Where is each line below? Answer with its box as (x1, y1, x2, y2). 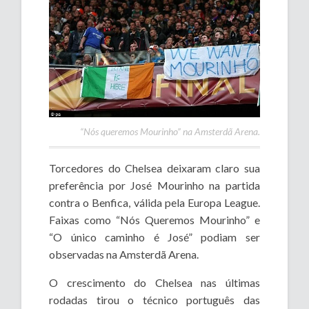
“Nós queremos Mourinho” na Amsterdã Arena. (79, 125, 260, 137)
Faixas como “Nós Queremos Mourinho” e (49, 212, 260, 226)
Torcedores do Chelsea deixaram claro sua (49, 161, 260, 175)
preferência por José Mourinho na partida (49, 178, 260, 192)
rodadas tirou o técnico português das (49, 292, 260, 306)
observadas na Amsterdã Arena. (49, 247, 199, 261)
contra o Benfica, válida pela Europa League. (49, 195, 260, 209)
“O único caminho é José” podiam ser (49, 230, 260, 243)
